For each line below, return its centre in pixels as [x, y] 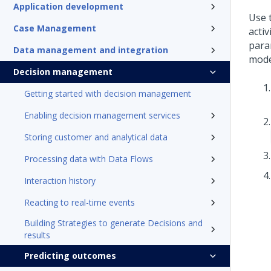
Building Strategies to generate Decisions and [113, 223]
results [37, 235]
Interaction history [60, 181]
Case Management [55, 28]
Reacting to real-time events [80, 202]
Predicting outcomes [70, 256]
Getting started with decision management [108, 93]
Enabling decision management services [102, 115]
